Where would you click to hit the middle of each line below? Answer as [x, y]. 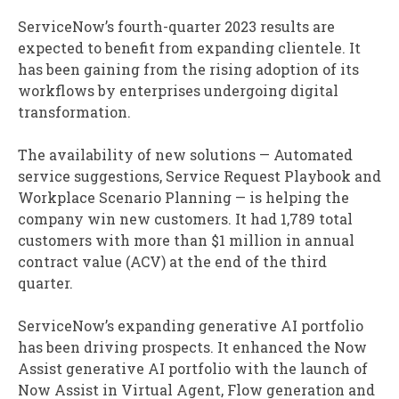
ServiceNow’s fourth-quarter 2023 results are [176, 27]
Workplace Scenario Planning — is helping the [183, 198]
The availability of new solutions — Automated [185, 155]
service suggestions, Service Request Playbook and [199, 176]
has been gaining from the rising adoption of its [188, 69]
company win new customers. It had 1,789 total [185, 219]
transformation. [74, 112]
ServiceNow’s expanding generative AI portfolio [191, 326]
